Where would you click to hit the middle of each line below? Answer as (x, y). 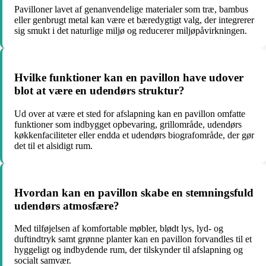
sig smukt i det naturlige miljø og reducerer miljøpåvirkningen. (131, 31)
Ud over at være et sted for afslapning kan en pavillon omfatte (130, 113)
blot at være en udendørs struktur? (99, 91)
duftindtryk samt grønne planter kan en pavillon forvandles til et (133, 239)
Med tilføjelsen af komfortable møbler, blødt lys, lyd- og (119, 229)
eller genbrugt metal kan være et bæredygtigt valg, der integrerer (134, 20)
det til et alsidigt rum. (53, 145)
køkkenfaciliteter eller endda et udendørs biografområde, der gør (134, 135)
